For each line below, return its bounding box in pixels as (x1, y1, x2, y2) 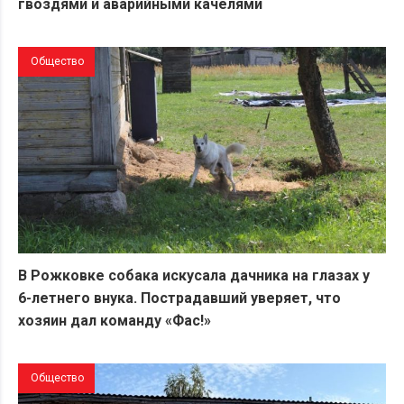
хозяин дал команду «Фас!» (18, 312, 211, 330)
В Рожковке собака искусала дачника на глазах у (18, 267, 370, 285)
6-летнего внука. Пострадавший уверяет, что (18, 289, 341, 308)
